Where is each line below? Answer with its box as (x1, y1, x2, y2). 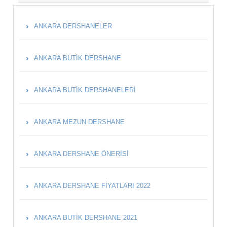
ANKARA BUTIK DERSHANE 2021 (34, 214, 137, 222)
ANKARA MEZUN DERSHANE (34, 118, 125, 126)
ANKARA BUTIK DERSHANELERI (34, 86, 136, 94)
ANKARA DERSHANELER (34, 22, 112, 30)
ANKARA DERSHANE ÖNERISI (34, 150, 129, 158)
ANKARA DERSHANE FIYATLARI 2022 (34, 182, 150, 190)
